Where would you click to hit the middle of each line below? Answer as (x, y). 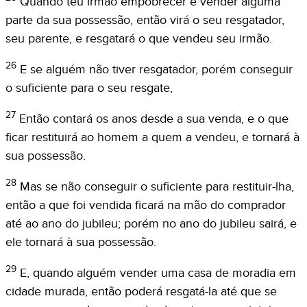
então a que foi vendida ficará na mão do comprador (146, 205)
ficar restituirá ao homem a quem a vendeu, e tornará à (152, 137)
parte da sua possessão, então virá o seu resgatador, (145, 20)
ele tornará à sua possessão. (81, 242)
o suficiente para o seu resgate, (89, 88)
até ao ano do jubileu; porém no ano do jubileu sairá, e (151, 223)
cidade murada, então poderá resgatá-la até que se (141, 291)
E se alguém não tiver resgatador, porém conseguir (156, 69)
